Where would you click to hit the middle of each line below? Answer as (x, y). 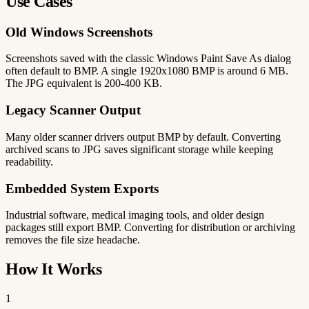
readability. (29, 161)
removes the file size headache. (73, 240)
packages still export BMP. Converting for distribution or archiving (150, 228)
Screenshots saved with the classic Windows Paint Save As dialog (148, 59)
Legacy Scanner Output (73, 110)
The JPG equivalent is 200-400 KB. (84, 83)
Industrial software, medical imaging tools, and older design (135, 215)
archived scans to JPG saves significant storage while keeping (139, 149)
